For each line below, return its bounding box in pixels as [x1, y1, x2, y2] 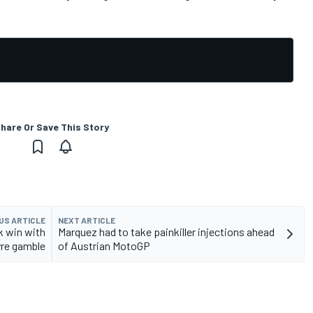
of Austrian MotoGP [58, 238, 150, 252]
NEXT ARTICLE [58, 214, 115, 225]
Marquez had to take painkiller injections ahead [58, 224, 275, 238]
